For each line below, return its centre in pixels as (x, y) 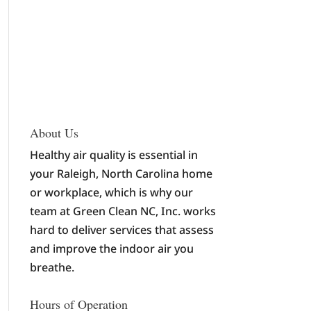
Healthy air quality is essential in (114, 155)
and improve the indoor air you (111, 249)
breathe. (52, 267)
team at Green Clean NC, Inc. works (123, 211)
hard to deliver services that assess (121, 230)
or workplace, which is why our (111, 192)
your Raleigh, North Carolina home (121, 174)
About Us (54, 133)
